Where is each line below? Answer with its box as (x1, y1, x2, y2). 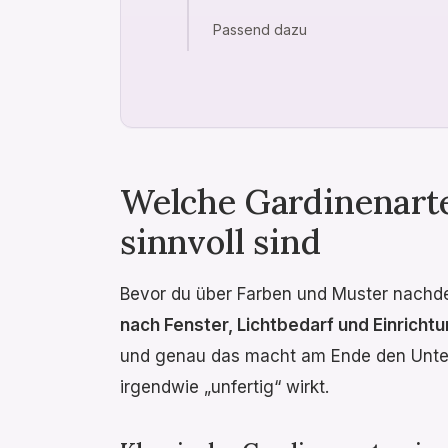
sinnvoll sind (120, 219, 321, 263)
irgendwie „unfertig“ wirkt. (120, 376, 329, 397)
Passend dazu (212, 20, 307, 38)
